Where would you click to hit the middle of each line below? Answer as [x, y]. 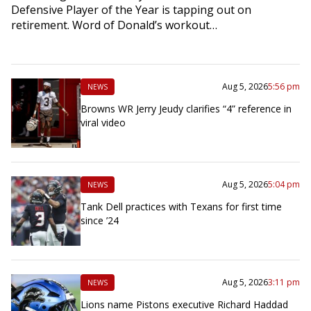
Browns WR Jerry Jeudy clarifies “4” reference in [186, 108]
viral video [103, 122]
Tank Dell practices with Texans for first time [181, 206]
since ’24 [100, 220]
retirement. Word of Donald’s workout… [114, 25]
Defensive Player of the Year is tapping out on [131, 9]
